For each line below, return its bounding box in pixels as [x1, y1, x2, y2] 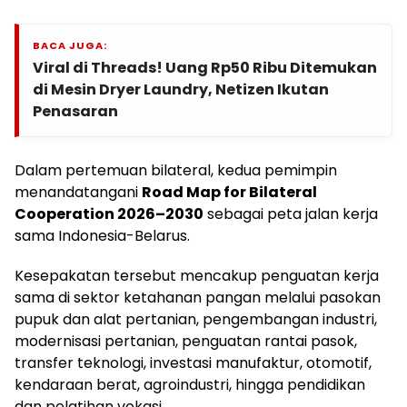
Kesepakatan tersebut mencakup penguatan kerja [15, 265, 379, 287]
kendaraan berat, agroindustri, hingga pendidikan [15, 374, 365, 396]
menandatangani [15, 182, 142, 203]
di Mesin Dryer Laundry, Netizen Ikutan [33, 79, 329, 101]
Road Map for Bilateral [142, 182, 317, 203]
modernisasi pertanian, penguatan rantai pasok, [15, 331, 357, 352]
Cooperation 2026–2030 [15, 203, 203, 225]
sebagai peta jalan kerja [203, 203, 378, 225]
